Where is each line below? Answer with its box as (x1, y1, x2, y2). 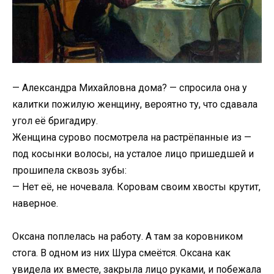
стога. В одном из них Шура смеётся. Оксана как (12, 247, 231, 259)
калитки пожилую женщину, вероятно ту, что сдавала (12, 98, 257, 111)
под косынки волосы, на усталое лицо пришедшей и (12, 148, 254, 160)
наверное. (12, 198, 58, 210)
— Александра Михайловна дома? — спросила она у (12, 82, 247, 94)
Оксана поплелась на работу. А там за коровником (12, 231, 243, 243)
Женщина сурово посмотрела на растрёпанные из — (12, 131, 251, 144)
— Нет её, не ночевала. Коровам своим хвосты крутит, (12, 181, 261, 193)
